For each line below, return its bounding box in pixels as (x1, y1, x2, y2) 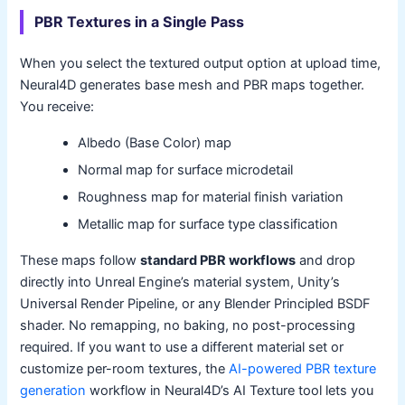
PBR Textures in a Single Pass (34, 12, 245, 31)
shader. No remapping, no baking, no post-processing (20, 316, 356, 334)
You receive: (20, 98, 95, 115)
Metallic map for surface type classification (78, 215, 339, 232)
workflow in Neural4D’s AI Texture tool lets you (86, 381, 374, 399)
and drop (296, 251, 356, 268)
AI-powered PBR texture (229, 360, 377, 377)
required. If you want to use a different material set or (20, 338, 344, 355)
